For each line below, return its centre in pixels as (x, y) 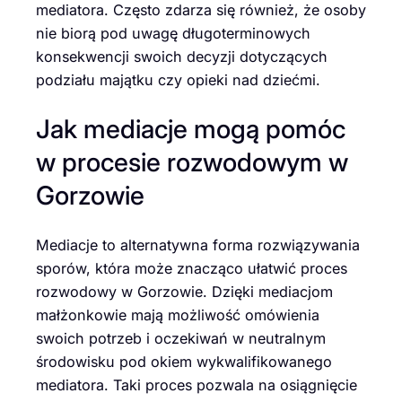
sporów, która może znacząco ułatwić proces (192, 269)
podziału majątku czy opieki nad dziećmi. (178, 79)
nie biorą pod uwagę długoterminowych (173, 33)
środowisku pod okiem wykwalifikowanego (184, 362)
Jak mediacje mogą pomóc (191, 129)
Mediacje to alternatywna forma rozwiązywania (198, 245)
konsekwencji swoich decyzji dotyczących (182, 56)
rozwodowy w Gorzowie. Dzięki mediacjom (184, 292)
